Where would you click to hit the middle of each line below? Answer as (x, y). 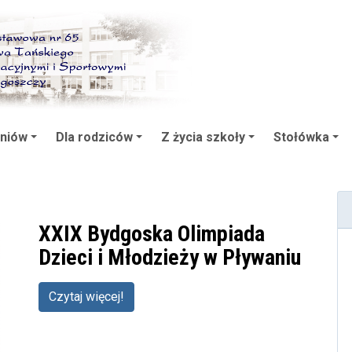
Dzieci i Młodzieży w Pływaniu (170, 257)
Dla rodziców (94, 137)
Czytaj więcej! (86, 296)
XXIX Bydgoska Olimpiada (152, 233)
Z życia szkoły (203, 137)
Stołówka (301, 137)
